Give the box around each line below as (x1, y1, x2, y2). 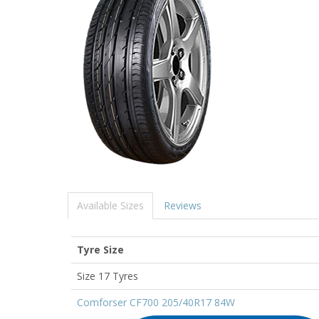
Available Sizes (77, 198, 144, 212)
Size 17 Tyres (77, 268, 138, 283)
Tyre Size (77, 242, 124, 256)
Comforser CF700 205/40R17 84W (77, 295, 235, 309)
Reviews (164, 198, 202, 212)
